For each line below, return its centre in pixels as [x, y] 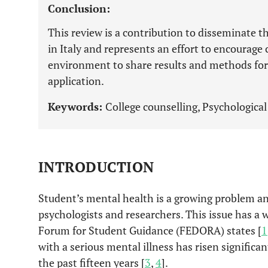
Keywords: [77, 106]
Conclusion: [79, 8]
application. [76, 81]
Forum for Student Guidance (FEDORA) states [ [150, 230]
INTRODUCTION [96, 167]
